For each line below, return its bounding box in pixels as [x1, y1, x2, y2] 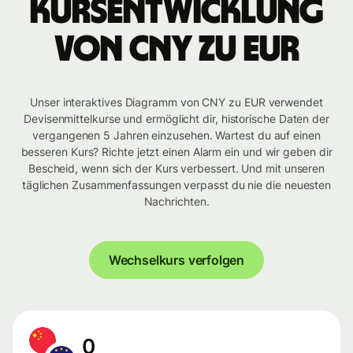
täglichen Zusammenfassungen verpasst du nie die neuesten [21, 178, 332, 192]
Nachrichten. [143, 195, 210, 209]
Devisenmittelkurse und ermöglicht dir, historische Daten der [24, 112, 329, 126]
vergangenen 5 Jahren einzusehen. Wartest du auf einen [32, 128, 321, 143]
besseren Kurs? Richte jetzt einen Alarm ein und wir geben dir [20, 145, 333, 159]
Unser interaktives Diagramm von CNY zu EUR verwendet [30, 95, 323, 110]
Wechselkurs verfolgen [108, 252, 245, 269]
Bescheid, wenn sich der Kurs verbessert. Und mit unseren [28, 162, 325, 176]
